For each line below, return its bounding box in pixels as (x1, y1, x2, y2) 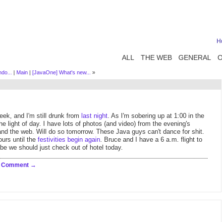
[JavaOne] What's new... (32, 69, 91, 75)
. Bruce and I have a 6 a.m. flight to (100, 136, 202, 143)
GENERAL (178, 54, 211, 61)
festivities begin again (38, 136, 100, 143)
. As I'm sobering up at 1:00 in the (108, 112, 204, 119)
